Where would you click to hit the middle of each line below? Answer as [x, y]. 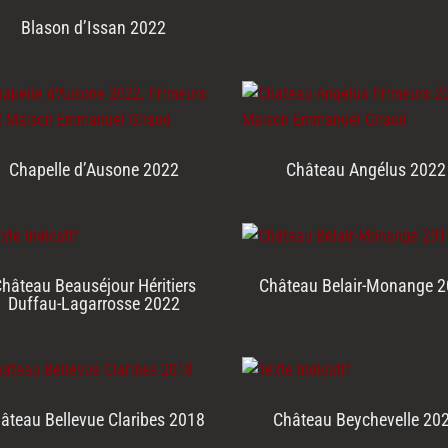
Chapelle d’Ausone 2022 [93, 170]
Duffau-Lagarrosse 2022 [93, 304]
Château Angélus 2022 [365, 170]
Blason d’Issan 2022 [94, 28]
